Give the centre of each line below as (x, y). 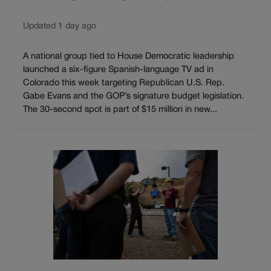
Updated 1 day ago (60, 27)
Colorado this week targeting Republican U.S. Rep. (124, 83)
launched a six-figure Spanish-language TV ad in (118, 70)
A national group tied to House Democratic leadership (129, 57)
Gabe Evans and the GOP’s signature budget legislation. (133, 96)
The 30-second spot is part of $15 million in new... (120, 110)
